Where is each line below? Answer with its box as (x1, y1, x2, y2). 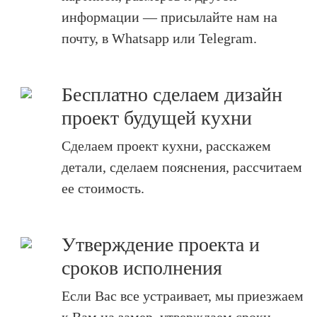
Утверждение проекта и (61, 234, 260, 255)
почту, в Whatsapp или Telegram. (61, 30, 257, 46)
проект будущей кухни (61, 107, 252, 129)
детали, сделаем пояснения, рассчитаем (61, 159, 302, 175)
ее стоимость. (61, 180, 144, 196)
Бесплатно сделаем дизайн (61, 83, 282, 105)
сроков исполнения (61, 257, 222, 279)
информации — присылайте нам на (61, 9, 277, 25)
